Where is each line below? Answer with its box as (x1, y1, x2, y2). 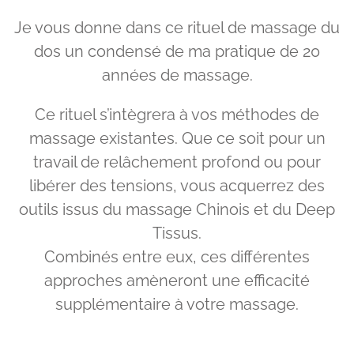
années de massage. (101, 66, 253, 85)
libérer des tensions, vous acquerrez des (29, 176, 325, 195)
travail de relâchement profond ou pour (33, 153, 321, 171)
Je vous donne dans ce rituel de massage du (14, 18, 340, 37)
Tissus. (153, 224, 201, 243)
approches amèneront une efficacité (44, 271, 310, 290)
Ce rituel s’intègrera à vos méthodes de (35, 105, 319, 124)
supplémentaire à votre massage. (55, 295, 299, 314)
